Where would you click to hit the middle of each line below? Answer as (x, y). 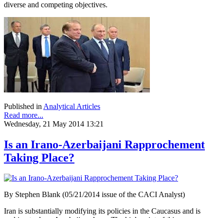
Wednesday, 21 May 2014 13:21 (54, 124)
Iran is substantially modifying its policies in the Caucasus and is (102, 211)
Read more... (24, 115)
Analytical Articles (72, 106)
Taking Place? (39, 157)
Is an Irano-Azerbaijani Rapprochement (104, 144)
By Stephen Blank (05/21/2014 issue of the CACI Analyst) (94, 195)
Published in (23, 106)
